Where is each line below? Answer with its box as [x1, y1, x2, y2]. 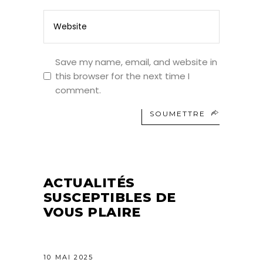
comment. [55, 83, 101, 96]
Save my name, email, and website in [55, 55, 217, 68]
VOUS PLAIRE [43, 204, 141, 220]
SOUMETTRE [150, 109, 205, 118]
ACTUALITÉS [43, 174, 135, 191]
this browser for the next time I [55, 69, 190, 82]
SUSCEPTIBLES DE [43, 189, 176, 205]
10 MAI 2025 [43, 252, 94, 261]
